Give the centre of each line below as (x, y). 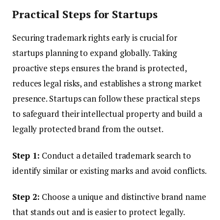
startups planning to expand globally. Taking (95, 53)
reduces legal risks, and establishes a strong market (107, 83)
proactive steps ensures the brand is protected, (100, 68)
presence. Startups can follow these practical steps (106, 99)
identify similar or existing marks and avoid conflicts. (110, 170)
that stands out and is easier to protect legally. (99, 212)
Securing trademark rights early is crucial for (95, 38)
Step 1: (26, 155)
